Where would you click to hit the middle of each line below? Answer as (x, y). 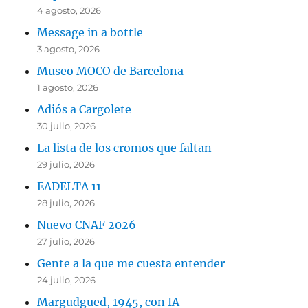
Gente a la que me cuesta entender (131, 263)
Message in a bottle (90, 32)
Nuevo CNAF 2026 (87, 224)
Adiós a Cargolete (85, 109)
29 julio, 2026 (66, 164)
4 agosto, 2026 (69, 10)
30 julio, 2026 (67, 125)
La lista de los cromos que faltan (125, 147)
